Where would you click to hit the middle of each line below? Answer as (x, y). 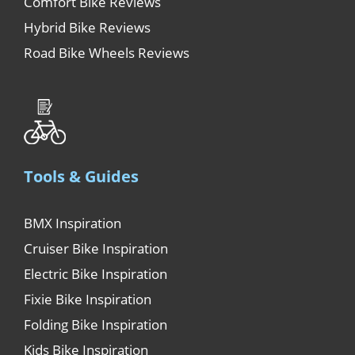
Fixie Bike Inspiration (88, 299)
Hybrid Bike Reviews (87, 28)
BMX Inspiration (73, 223)
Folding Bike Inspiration (95, 324)
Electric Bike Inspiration (95, 273)
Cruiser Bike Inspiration (96, 248)
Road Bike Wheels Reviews (107, 53)
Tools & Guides (81, 176)
